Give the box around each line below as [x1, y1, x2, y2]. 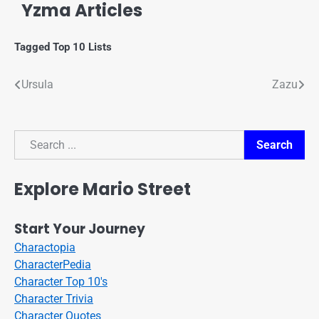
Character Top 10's [14, 274, 108, 288]
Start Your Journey [14, 219, 145, 239]
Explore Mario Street [14, 177, 191, 201]
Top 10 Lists [53, 41, 112, 54]
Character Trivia [14, 291, 93, 305]
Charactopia [14, 240, 75, 254]
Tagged [14, 41, 53, 54]
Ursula [21, 78, 53, 92]
